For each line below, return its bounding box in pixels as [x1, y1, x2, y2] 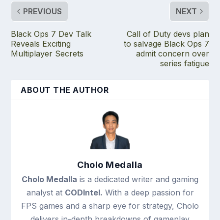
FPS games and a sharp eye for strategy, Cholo [21, 200, 199, 211]
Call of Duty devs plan [126, 28, 209, 39]
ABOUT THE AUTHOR [21, 84, 109, 95]
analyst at [26, 187, 65, 197]
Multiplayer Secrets [11, 48, 84, 58]
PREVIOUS [23, 6, 62, 16]
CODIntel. [64, 187, 103, 197]
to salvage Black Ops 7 [123, 38, 209, 49]
